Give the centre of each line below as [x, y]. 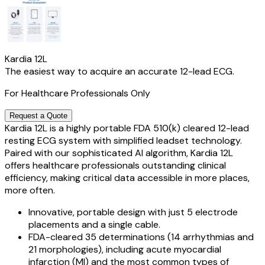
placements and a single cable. [94, 224]
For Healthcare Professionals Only [77, 93]
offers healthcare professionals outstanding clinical [115, 165]
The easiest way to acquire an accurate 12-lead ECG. [119, 71]
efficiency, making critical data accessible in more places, [127, 178]
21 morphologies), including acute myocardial [125, 249]
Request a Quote [38, 116]
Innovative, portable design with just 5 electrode [133, 212]
